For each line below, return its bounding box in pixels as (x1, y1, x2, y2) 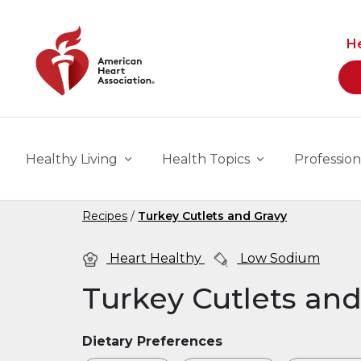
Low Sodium (237, 251, 320, 266)
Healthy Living (26, 151, 118, 167)
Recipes (82, 209, 127, 223)
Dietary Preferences (82, 334, 222, 349)
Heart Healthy (106, 251, 205, 266)
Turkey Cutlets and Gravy (138, 209, 287, 223)
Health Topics (162, 151, 250, 167)
